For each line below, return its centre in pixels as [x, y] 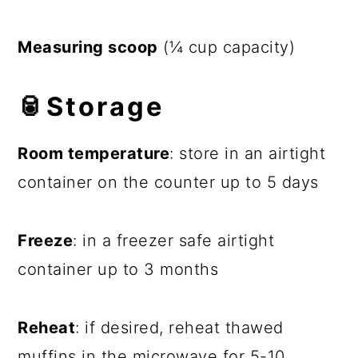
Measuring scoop [88, 47]
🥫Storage [91, 106]
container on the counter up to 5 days [168, 182]
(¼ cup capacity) [227, 47]
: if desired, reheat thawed [179, 327]
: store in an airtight [248, 153]
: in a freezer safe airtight [174, 240]
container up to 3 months [118, 269]
